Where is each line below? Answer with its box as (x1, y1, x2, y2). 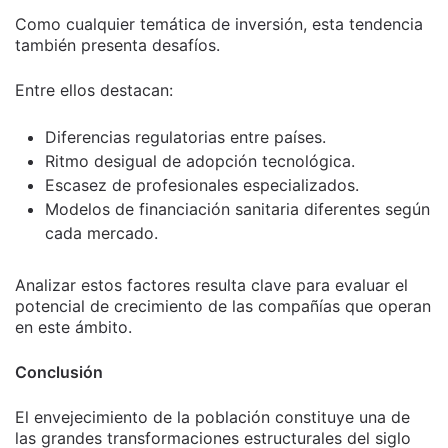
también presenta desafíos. (15, 35, 220, 55)
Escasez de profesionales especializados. (45, 175, 359, 195)
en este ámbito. (15, 317, 132, 337)
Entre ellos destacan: (15, 80, 173, 100)
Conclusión (15, 362, 103, 382)
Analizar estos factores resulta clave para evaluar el (15, 275, 408, 295)
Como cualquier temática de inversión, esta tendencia (15, 14, 423, 34)
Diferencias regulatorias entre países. (45, 127, 326, 147)
